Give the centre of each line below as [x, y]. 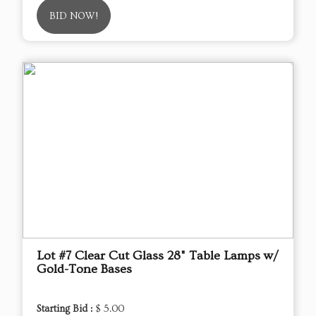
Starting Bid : [66, 309]
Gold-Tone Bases [84, 269]
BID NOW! [74, 16]
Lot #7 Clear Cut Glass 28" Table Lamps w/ [158, 255]
